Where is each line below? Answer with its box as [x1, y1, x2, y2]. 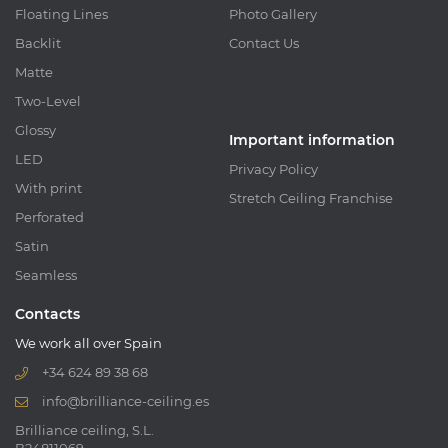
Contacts [15, 304, 80, 323]
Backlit [15, 34, 61, 51]
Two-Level [15, 92, 81, 109]
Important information [229, 130, 395, 149]
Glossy [15, 121, 56, 138]
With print [15, 179, 82, 196]
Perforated [15, 208, 84, 225]
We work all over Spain [15, 334, 162, 351]
